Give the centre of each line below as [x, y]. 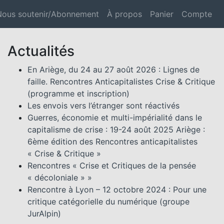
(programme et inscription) [79, 93]
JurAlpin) [44, 213]
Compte [197, 14]
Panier [162, 14]
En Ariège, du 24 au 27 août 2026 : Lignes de [114, 69]
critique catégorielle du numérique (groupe [109, 201]
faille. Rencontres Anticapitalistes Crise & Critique [121, 81]
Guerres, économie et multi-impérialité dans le [115, 117]
